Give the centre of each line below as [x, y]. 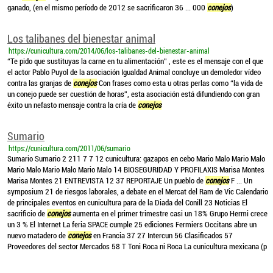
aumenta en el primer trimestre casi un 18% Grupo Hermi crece [169, 214]
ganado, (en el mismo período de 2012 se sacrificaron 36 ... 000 [107, 8]
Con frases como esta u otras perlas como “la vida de [180, 83]
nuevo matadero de [37, 236]
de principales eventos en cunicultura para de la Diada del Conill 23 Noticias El [127, 203]
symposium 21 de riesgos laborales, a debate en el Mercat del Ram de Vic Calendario [138, 192]
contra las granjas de [40, 83]
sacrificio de [27, 214]
